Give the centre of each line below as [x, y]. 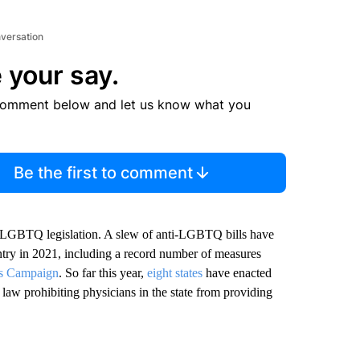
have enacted [238, 273]
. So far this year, [102, 273]
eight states [176, 273]
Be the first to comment [104, 173]
